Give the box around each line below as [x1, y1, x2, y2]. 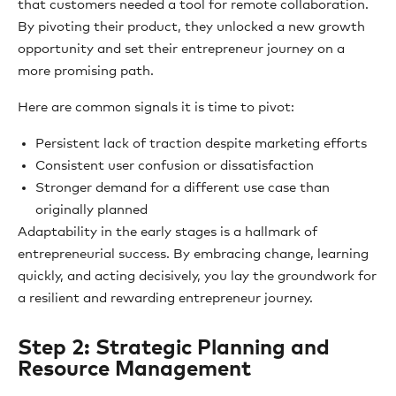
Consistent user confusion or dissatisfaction [35, 159, 314, 172]
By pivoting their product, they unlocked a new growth [18, 20, 365, 34]
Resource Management [18, 359, 251, 380]
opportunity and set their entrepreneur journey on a [18, 42, 345, 56]
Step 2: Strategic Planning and [18, 338, 330, 359]
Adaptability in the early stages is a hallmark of [18, 225, 317, 239]
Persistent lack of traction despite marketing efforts [35, 137, 367, 150]
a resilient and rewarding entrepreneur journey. [18, 292, 313, 305]
